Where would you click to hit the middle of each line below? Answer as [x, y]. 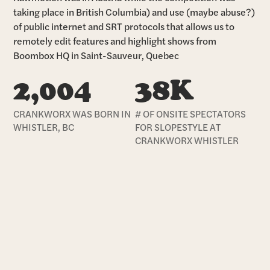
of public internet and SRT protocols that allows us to [124, 26]
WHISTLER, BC [44, 127]
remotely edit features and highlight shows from [115, 40]
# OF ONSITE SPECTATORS [190, 114]
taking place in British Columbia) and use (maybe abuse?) [134, 11]
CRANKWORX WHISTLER [187, 140]
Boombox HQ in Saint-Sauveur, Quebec [96, 55]
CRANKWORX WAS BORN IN [72, 114]
